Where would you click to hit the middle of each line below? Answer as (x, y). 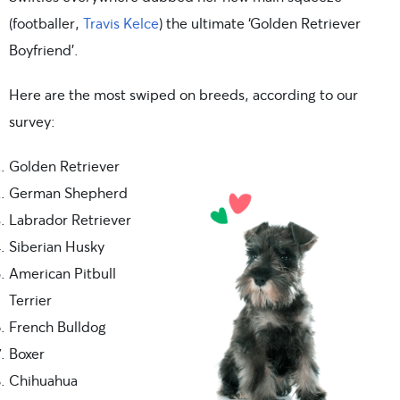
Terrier (30, 299)
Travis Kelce (121, 22)
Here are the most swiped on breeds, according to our (183, 94)
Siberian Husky (57, 246)
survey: (32, 121)
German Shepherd (68, 192)
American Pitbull (62, 272)
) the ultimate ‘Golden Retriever (260, 22)
